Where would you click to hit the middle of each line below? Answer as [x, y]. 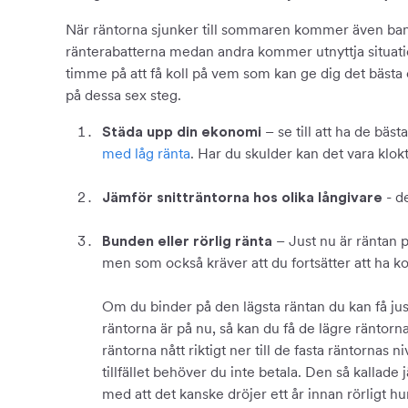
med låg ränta [146, 153]
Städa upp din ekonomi [184, 132]
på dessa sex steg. [123, 95]
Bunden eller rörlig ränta [187, 241]
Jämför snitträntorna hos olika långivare [242, 198]
